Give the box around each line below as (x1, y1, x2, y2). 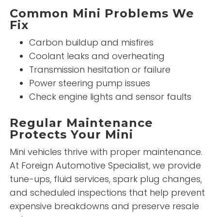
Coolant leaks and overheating (29, 49, 165, 62)
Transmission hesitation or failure (29, 63, 170, 76)
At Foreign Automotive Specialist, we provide (10, 159, 201, 171)
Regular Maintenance (10, 115, 153, 130)
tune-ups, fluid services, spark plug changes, (10, 172, 202, 185)
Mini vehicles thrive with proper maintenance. (10, 145, 202, 158)
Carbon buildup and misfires (29, 36, 154, 48)
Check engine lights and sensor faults (29, 90, 191, 103)
